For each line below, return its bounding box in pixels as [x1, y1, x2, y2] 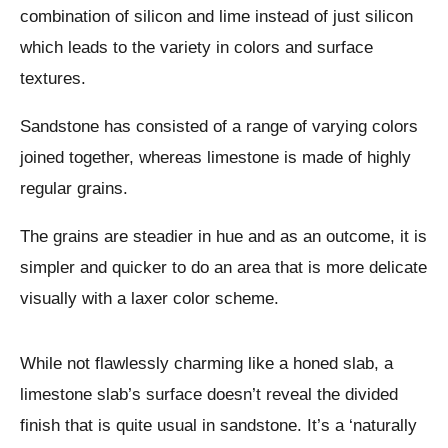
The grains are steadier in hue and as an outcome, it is [20, 226, 427, 246]
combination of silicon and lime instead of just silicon [20, 6, 413, 26]
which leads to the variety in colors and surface [20, 37, 373, 57]
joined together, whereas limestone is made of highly [20, 147, 411, 167]
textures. [20, 68, 86, 88]
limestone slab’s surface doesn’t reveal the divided [20, 384, 398, 404]
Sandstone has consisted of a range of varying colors [20, 116, 418, 136]
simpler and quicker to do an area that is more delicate [20, 257, 427, 277]
